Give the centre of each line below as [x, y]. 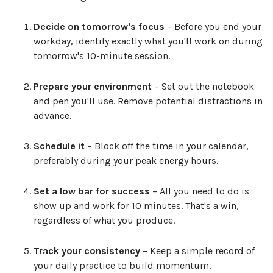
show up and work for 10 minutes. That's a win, [136, 206]
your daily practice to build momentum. [122, 266]
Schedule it [59, 146]
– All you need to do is [200, 191]
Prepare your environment [93, 87]
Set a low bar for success [92, 191]
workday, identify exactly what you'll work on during [148, 41]
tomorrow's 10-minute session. [102, 56]
